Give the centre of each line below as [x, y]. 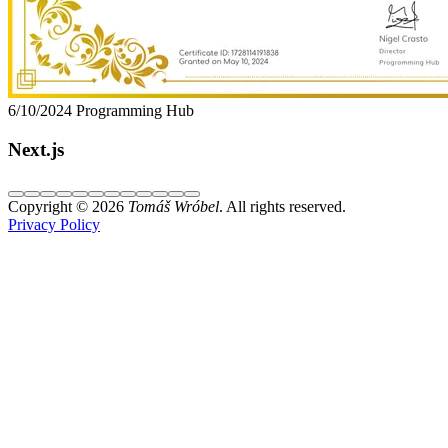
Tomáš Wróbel [173, 206]
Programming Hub [135, 111]
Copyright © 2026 [68, 206]
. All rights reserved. [282, 206]
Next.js [36, 149]
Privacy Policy [54, 224]
